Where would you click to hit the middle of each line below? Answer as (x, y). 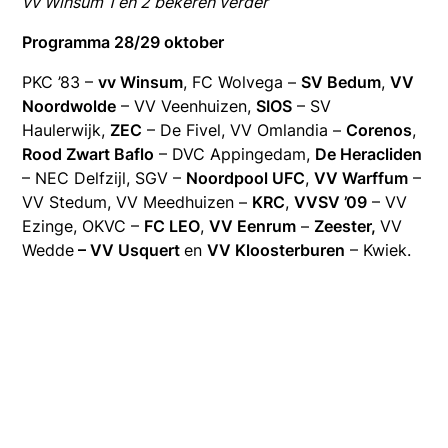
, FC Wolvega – (242, 82)
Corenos (379, 130)
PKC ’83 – (60, 82)
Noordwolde (69, 106)
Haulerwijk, (66, 130)
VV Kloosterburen (276, 250)
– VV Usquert (129, 250)
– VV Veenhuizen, (186, 106)
